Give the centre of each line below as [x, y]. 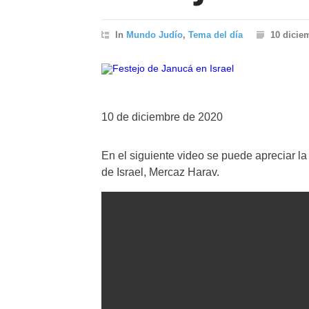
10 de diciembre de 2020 [162, 117]
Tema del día [216, 35]
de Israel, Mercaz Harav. [160, 172]
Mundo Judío [154, 35]
